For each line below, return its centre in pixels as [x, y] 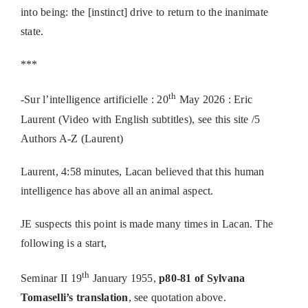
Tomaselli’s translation [74, 297]
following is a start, [64, 243]
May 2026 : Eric [214, 100]
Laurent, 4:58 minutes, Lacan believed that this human [142, 171]
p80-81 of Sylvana [202, 278]
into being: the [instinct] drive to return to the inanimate [144, 12]
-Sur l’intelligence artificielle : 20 [94, 100]
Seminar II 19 [51, 278]
